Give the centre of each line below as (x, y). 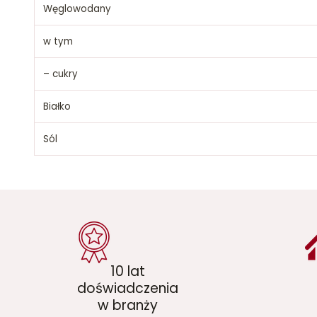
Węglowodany (77, 8)
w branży (127, 305)
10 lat (127, 271)
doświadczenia (127, 288)
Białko (57, 106)
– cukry (60, 74)
